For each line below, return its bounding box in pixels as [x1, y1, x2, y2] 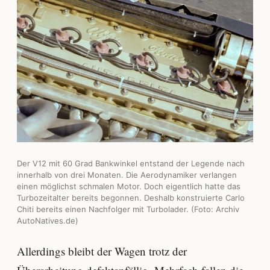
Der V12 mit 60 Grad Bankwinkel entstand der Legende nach [17, 158, 245, 168]
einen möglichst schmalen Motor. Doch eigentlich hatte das [17, 181, 240, 191]
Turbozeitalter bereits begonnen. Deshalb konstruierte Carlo [17, 192, 245, 202]
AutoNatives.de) [17, 215, 78, 225]
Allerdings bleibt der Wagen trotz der [17, 243, 187, 259]
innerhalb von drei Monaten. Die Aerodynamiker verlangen [17, 169, 237, 180]
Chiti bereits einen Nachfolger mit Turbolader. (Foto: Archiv [17, 204, 239, 214]
